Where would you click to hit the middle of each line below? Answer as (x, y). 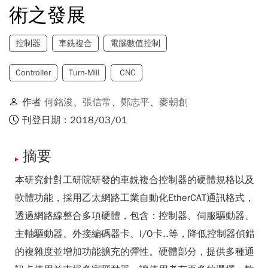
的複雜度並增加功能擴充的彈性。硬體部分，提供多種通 (135, 252)
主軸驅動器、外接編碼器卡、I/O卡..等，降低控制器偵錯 (135, 234)
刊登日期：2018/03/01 (75, 120)
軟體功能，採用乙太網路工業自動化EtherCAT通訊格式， (135, 198)
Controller (33, 73)
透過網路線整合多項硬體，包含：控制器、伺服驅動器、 (135, 216)
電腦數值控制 (135, 43)
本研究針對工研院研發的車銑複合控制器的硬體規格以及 (135, 180)
